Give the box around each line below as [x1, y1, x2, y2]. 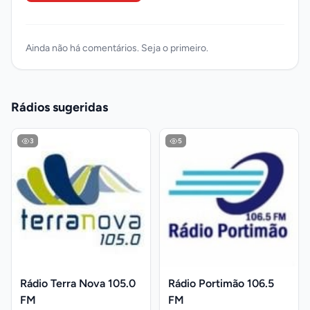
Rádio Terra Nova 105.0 [20, 277, 136, 290]
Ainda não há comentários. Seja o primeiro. [26, 42, 208, 54]
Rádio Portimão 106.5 [168, 277, 274, 290]
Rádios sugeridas [11, 100, 108, 115]
